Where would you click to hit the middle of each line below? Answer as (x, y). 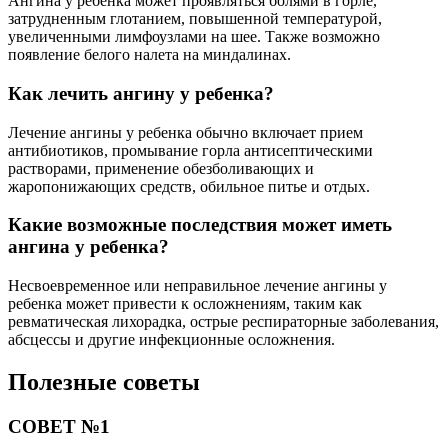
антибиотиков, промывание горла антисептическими (190, 150)
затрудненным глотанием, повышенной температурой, (195, 19)
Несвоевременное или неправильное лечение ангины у (197, 286)
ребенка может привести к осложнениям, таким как (185, 304)
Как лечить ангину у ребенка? (141, 93)
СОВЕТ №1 (59, 426)
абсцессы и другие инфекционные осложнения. (171, 340)
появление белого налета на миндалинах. (149, 55)
